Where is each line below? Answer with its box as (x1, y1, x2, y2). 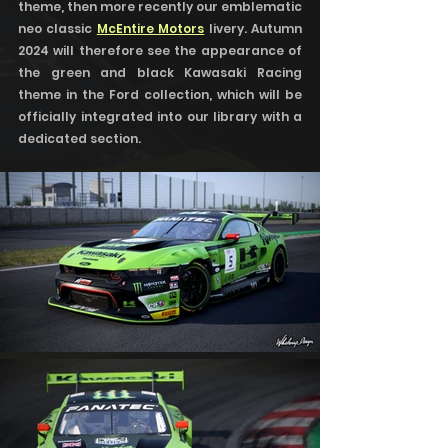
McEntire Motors (96, 20, 205, 37)
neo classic (18, 20, 97, 37)
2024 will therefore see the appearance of (18, 42, 302, 59)
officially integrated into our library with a (18, 108, 302, 125)
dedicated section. (18, 130, 150, 147)
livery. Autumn (204, 20, 303, 37)
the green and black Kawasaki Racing (18, 64, 302, 81)
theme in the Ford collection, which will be (18, 86, 302, 103)
